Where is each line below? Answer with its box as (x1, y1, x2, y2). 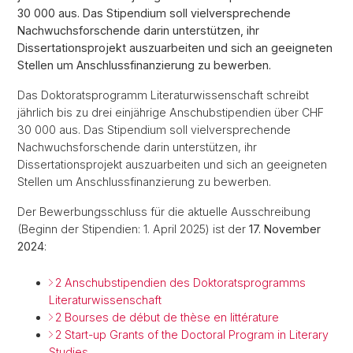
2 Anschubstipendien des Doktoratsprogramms (55, 276, 306, 289)
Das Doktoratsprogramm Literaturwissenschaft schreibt (17, 88, 309, 102)
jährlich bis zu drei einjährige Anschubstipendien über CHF (17, 106, 324, 119)
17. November (249, 222, 321, 236)
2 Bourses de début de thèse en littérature (55, 310, 279, 324)
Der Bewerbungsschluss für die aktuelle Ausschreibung (17, 205, 310, 218)
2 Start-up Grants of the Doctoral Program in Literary (55, 328, 329, 341)
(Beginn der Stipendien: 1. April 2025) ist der (17, 222, 249, 236)
